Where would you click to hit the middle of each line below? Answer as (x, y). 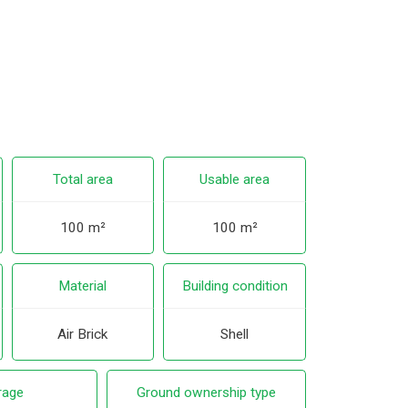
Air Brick (83, 335)
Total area (82, 179)
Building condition (235, 286)
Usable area (235, 179)
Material (83, 286)
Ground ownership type (206, 393)
